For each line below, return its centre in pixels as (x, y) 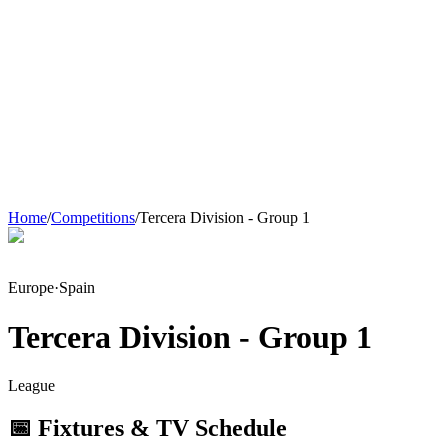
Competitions (93, 218)
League (31, 386)
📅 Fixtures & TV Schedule (147, 428)
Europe (31, 288)
